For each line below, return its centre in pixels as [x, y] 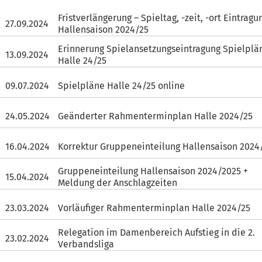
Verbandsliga [86, 244]
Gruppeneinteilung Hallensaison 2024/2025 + [153, 171]
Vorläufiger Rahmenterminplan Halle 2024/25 [154, 208]
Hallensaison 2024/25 [104, 30]
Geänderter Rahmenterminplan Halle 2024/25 [156, 116]
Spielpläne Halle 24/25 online [122, 85]
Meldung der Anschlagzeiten [118, 183]
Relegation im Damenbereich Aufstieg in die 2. [157, 232]
